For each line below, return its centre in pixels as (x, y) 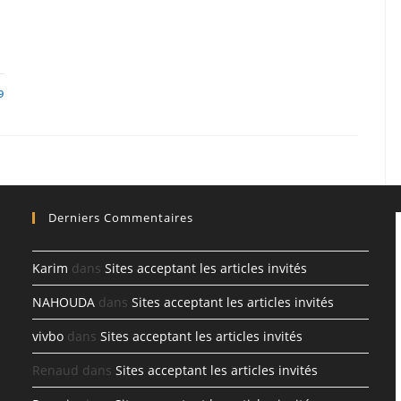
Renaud (55, 371)
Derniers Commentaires (120, 218)
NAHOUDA (63, 303)
